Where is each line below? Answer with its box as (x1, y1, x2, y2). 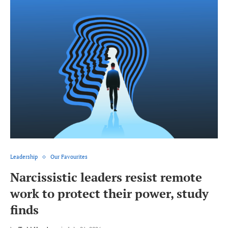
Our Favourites (50, 153, 88, 161)
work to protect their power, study (10, 185, 209, 202)
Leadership (10, 153, 38, 161)
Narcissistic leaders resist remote (10, 169, 202, 186)
